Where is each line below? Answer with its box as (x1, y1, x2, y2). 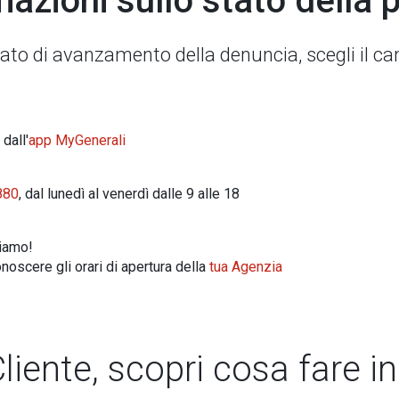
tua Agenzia (209, 258, 283, 275)
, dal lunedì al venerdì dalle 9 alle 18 (19, 185, 240, 202)
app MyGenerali (28, 132, 126, 149)
